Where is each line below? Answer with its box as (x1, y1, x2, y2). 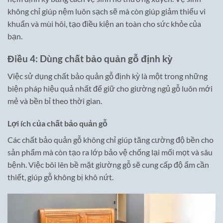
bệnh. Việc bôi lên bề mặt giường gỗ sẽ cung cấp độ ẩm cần (7, 160, 209, 170)
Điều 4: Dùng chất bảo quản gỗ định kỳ (7, 52, 173, 64)
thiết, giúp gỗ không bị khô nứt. (7, 172, 113, 182)
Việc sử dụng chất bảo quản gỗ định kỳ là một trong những (7, 71, 208, 81)
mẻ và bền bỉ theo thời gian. (7, 96, 102, 106)
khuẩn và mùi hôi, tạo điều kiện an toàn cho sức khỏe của (7, 19, 201, 29)
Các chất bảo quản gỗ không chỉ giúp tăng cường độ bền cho (7, 135, 214, 145)
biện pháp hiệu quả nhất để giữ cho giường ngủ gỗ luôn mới (7, 83, 213, 93)
